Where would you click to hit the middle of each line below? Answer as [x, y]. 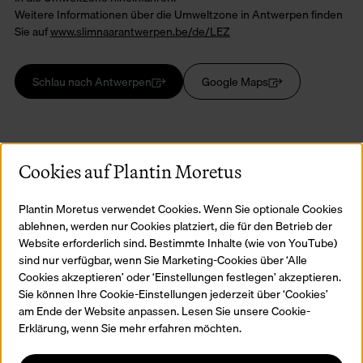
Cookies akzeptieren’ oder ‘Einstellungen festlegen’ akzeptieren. [179, 277]
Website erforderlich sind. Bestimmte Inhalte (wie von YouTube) [177, 243]
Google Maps [235, 82]
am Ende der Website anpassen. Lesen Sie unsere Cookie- [164, 311]
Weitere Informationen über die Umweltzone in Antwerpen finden [179, 15]
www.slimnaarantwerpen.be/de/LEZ [140, 32]
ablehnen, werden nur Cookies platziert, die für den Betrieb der [175, 226]
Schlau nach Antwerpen [92, 82]
